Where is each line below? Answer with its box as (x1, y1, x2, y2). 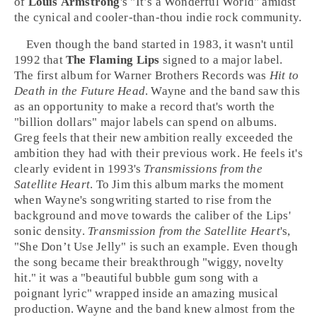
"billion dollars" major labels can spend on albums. (14, 115, 277, 129)
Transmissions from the (144, 162, 263, 175)
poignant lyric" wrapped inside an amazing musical (14, 287, 279, 300)
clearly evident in (14, 162, 108, 175)
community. (238, 11, 302, 24)
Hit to (269, 69, 299, 82)
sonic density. (14, 224, 88, 238)
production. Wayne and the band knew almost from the (14, 302, 296, 316)
